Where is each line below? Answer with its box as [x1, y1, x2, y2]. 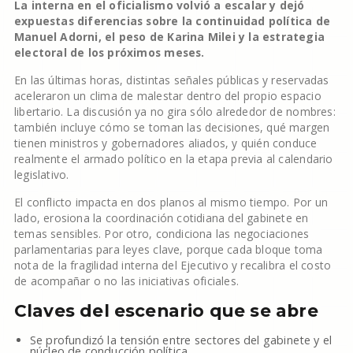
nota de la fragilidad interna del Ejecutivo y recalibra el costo [13, 258, 332, 273]
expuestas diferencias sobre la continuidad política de [13, 13, 331, 28]
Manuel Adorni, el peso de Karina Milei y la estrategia [13, 29, 325, 44]
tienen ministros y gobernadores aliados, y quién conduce [13, 136, 318, 150]
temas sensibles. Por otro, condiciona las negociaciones [13, 226, 310, 241]
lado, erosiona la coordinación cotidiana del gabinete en [13, 210, 309, 225]
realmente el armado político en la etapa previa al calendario [13, 151, 333, 166]
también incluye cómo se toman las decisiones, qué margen [13, 120, 330, 135]
